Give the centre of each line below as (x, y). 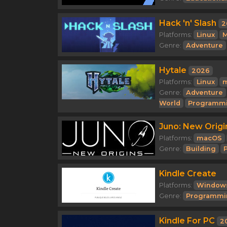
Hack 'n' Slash (188, 23)
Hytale (173, 70)
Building (201, 149)
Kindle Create (188, 174)
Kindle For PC (187, 221)
